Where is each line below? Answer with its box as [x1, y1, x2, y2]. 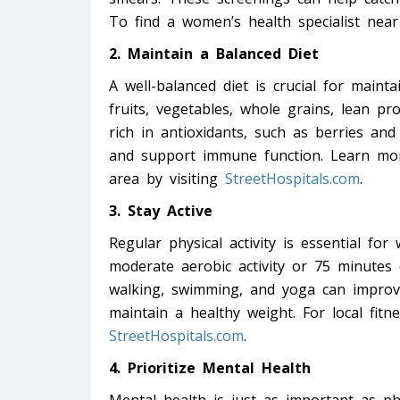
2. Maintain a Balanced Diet [109, 44, 319, 64]
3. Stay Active [109, 201, 212, 221]
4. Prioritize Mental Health [109, 358, 311, 379]
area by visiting [109, 169, 225, 189]
